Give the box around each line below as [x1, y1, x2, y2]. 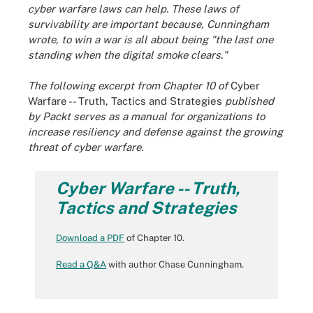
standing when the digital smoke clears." [28, 48, 227, 61]
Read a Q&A [56, 259, 106, 270]
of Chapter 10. [124, 232, 184, 243]
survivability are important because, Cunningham [28, 17, 269, 30]
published [222, 95, 274, 107]
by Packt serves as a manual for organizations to [28, 110, 265, 122]
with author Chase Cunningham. [106, 259, 244, 270]
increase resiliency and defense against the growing [28, 126, 283, 138]
